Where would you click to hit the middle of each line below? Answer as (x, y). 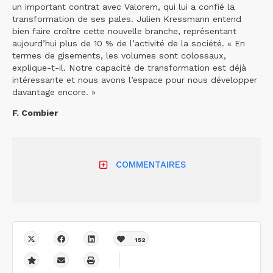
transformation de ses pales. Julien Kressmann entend (127, 19)
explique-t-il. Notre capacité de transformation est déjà (129, 67)
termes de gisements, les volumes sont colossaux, (119, 55)
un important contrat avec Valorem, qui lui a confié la (123, 6)
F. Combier (35, 112)
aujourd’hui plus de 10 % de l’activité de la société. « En (129, 43)
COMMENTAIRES (151, 165)
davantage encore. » (54, 92)
